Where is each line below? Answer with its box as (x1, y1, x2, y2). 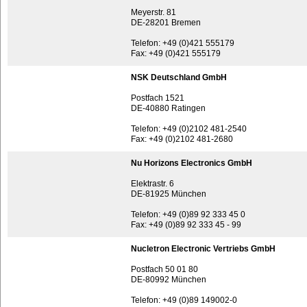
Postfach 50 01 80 (131, 265, 198, 274)
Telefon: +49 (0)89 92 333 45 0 (131, 210, 245, 219)
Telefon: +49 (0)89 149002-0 (131, 295, 237, 305)
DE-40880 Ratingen (131, 103, 206, 113)
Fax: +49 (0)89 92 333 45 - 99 (131, 220, 241, 230)
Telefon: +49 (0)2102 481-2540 (131, 124, 247, 134)
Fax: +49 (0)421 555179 (131, 49, 221, 58)
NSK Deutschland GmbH (131, 73, 227, 82)
